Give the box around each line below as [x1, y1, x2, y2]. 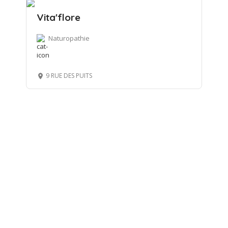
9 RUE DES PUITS [45, 71, 92, 80]
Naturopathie [48, 34, 90, 43]
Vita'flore [36, 11, 80, 24]
